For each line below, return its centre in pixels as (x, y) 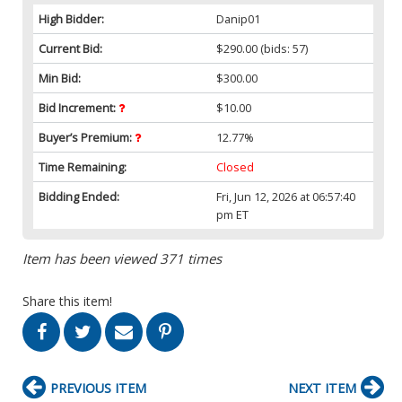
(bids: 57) (283, 48)
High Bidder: (71, 18)
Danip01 (239, 18)
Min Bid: (60, 78)
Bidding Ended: (79, 196)
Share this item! (67, 301)
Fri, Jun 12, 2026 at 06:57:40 (286, 196)
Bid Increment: (79, 107)
